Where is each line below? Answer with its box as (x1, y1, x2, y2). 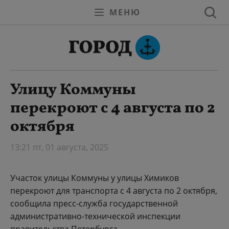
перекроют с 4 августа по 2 (10, 98, 215, 119)
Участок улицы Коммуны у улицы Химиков (10, 172, 179, 184)
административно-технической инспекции (10, 211, 180, 222)
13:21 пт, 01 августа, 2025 (10, 142, 108, 153)
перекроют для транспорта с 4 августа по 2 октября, (10, 185, 217, 196)
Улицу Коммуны (10, 79, 136, 101)
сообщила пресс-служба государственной (10, 198, 178, 209)
